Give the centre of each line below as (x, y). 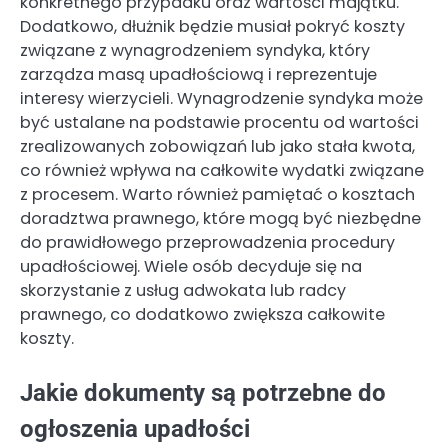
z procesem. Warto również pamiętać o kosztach (217, 194)
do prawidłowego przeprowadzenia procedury (207, 242)
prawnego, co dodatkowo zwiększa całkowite (202, 314)
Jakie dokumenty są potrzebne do (203, 392)
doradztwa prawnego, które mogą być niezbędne (220, 218)
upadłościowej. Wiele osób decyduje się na (191, 266)
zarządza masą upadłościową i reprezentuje (198, 74)
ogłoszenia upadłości (135, 428)
